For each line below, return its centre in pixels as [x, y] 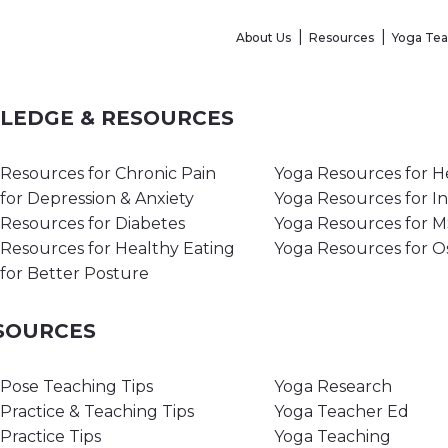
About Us [263, 37]
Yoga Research [333, 386]
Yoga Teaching [332, 436]
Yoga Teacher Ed [341, 411]
